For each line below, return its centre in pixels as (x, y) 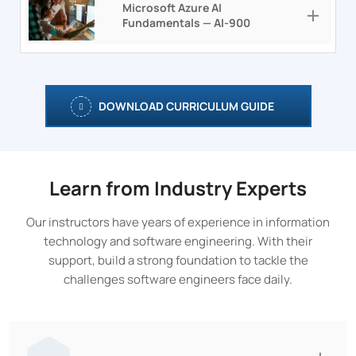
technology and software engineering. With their (178, 241)
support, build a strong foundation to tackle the (178, 260)
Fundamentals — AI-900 (187, 23)
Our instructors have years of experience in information (178, 222)
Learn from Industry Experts (178, 188)
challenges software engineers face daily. (178, 279)
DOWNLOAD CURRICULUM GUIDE (186, 106)
